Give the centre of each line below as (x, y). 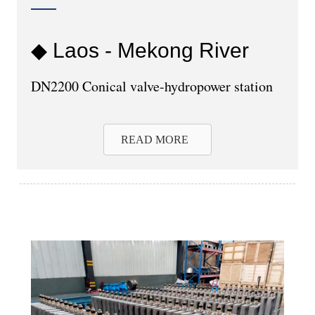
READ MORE (155, 139)
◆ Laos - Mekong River (140, 50)
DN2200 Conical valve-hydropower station (152, 86)
